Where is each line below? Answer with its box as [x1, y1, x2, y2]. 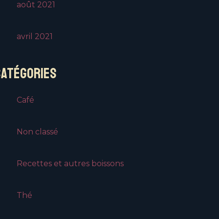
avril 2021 [17, 32, 53, 42]
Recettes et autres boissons [17, 159, 124, 169]
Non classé [17, 127, 58, 137]
